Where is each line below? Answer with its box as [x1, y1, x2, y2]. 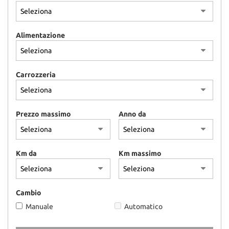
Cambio [16, 189, 41, 197]
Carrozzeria [16, 71, 56, 79]
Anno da [118, 110, 146, 118]
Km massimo [118, 149, 162, 157]
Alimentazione [16, 31, 65, 39]
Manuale [24, 202, 55, 211]
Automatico [123, 202, 164, 211]
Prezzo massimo [16, 110, 71, 118]
